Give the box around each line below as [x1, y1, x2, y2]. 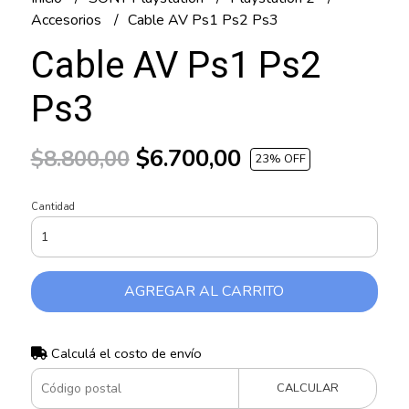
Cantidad [30, 200, 75, 215]
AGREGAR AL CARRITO [124, 281, 285, 302]
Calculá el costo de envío [47, 344, 202, 363]
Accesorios [30, 10, 105, 31]
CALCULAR [277, 380, 340, 397]
